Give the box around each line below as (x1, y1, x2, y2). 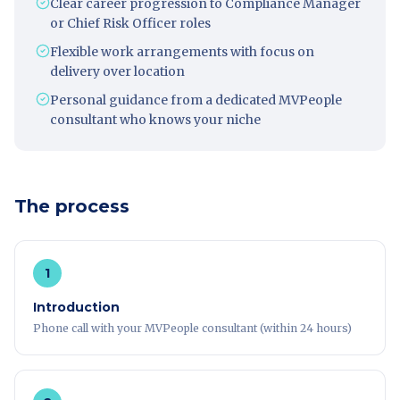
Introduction (33, 299, 120, 315)
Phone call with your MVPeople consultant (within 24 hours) (33, 321, 352, 335)
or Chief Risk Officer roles (50, 15, 211, 31)
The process (14, 196, 129, 217)
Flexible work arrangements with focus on (50, 44, 314, 60)
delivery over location (50, 63, 185, 79)
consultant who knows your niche (50, 112, 261, 128)
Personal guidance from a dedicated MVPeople (50, 92, 342, 108)
